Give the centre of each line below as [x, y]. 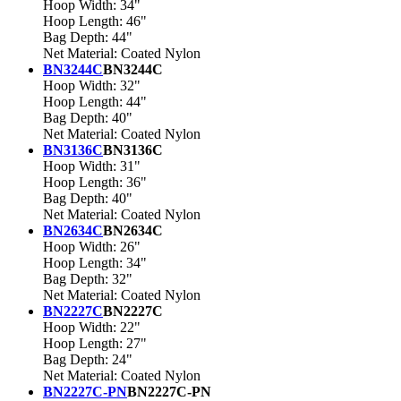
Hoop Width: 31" [92, 166]
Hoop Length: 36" [95, 183]
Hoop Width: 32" [92, 86]
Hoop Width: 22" [92, 328]
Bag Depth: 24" [88, 360]
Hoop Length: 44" [95, 102]
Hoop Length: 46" [95, 21]
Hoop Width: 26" [92, 247]
